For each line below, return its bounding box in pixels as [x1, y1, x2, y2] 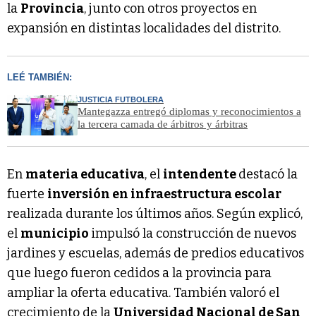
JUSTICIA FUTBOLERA [78, 95, 164, 104]
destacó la [238, 166, 298, 183]
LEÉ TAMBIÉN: [7, 72, 72, 83]
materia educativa [25, 166, 145, 183]
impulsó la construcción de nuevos [91, 226, 296, 242]
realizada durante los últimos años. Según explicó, [7, 206, 303, 222]
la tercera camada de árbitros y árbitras [78, 119, 248, 130]
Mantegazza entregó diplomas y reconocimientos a [78, 106, 301, 117]
